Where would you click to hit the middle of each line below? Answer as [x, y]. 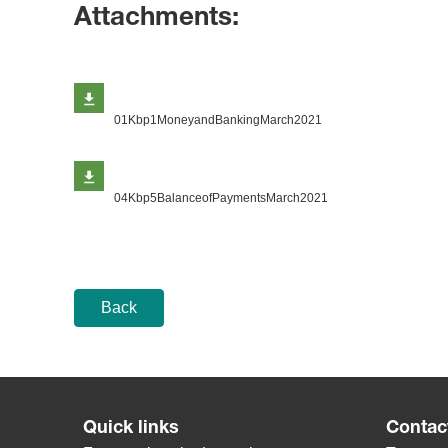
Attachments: [156, 19]
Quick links [131, 429]
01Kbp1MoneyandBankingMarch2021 [217, 120]
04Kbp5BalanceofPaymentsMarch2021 [220, 198]
